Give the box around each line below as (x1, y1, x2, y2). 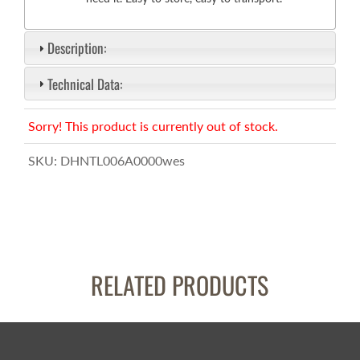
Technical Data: (47, 73, 122, 94)
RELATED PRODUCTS (91, 267, 269, 304)
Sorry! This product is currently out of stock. (28, 118, 278, 134)
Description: (47, 38, 106, 59)
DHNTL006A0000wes (60, 153, 185, 169)
